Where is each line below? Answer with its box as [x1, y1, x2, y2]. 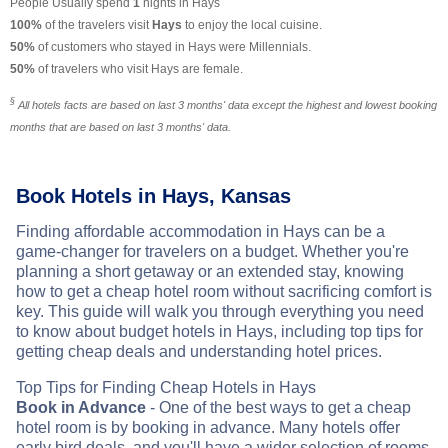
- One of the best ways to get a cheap [146, 399, 411, 417]
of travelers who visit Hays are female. [35, 62, 243, 77]
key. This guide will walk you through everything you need [16, 303, 424, 321]
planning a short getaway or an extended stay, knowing [16, 263, 404, 281]
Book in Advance [16, 399, 146, 417]
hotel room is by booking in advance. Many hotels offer [16, 419, 400, 437]
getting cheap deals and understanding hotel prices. [16, 343, 382, 361]
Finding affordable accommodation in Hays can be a [16, 223, 385, 241]
